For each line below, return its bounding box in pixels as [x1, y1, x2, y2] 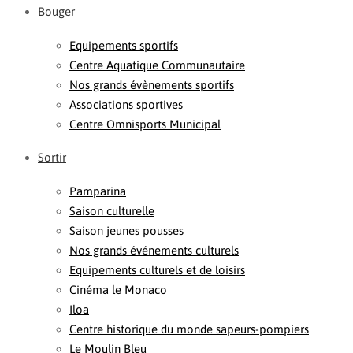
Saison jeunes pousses [69, 224, 184, 237]
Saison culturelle [69, 204, 154, 217]
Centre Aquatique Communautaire [69, 58, 245, 72]
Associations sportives [69, 98, 183, 111]
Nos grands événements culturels [69, 243, 239, 257]
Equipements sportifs [69, 39, 178, 52]
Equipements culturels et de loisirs [69, 263, 245, 277]
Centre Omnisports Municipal [69, 117, 221, 131]
